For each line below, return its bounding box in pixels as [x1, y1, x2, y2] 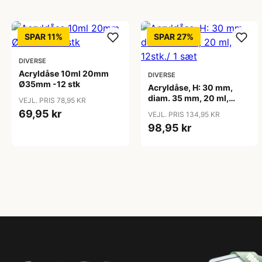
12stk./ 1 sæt [147, 104, 198, 113]
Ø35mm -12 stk [19, 79, 80, 89]
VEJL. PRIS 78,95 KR [19, 96, 86, 105]
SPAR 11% [25, 32, 63, 42]
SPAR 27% [153, 32, 194, 42]
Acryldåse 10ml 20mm [19, 68, 109, 78]
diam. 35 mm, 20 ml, [147, 93, 229, 103]
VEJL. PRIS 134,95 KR [147, 110, 220, 119]
